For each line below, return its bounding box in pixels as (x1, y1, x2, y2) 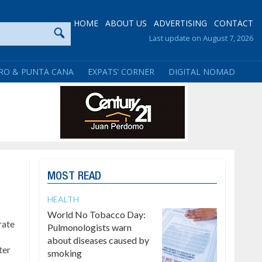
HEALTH (47, 194, 79, 204)
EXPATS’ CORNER (88, 66, 154, 77)
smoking (47, 247, 82, 258)
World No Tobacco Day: (47, 209, 146, 220)
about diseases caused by (47, 235, 149, 246)
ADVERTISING (154, 18, 207, 29)
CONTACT (214, 18, 253, 29)
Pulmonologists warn (47, 222, 132, 233)
